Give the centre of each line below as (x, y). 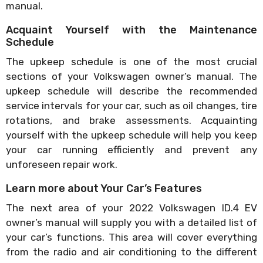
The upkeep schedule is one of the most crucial (131, 61)
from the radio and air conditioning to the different (131, 252)
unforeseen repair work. (62, 164)
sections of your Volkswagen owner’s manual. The (131, 76)
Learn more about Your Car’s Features (104, 188)
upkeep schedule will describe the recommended (131, 91)
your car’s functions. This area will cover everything (131, 237)
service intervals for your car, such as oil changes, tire (131, 105)
